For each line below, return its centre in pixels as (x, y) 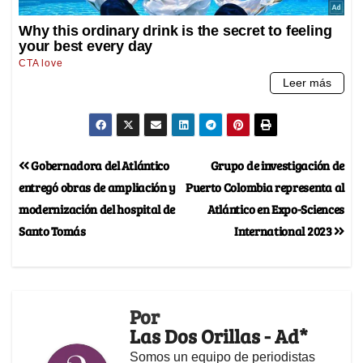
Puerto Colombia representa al (265, 187)
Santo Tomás (52, 231)
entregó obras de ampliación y (98, 187)
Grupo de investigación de (277, 165)
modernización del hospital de (97, 209)
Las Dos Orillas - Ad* (219, 336)
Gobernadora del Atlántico (99, 165)
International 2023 (284, 231)
